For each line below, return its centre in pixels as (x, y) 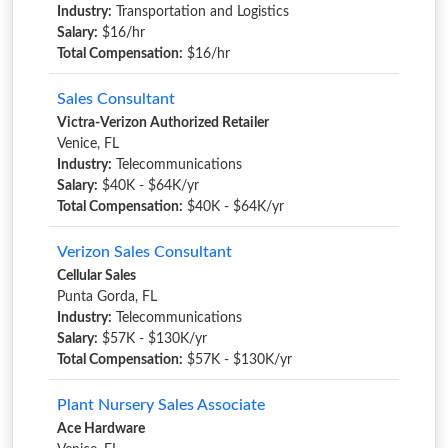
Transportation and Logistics (200, 12)
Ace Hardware (101, 429)
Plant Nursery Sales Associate (161, 405)
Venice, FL (88, 144)
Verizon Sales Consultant (144, 252)
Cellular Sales (96, 276)
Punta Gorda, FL (107, 297)
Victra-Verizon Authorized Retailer (163, 123)
